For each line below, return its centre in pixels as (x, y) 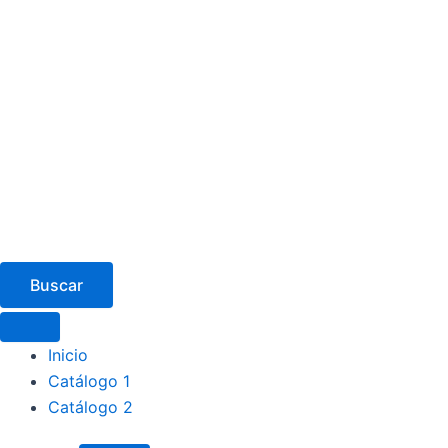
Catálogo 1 (89, 380)
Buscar (56, 284)
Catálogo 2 (90, 406)
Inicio (68, 354)
